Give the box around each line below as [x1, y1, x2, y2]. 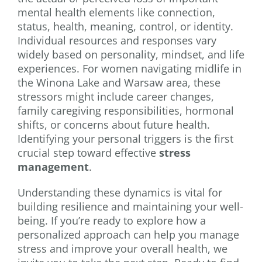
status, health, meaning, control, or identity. [18, 19, 233, 34]
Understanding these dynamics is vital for [18, 185, 222, 200]
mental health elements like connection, [18, 5, 215, 20]
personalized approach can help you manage [18, 227, 239, 242]
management [18, 160, 89, 174]
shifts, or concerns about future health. [18, 118, 210, 132]
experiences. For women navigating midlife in [18, 61, 242, 76]
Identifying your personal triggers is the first [18, 132, 233, 146]
